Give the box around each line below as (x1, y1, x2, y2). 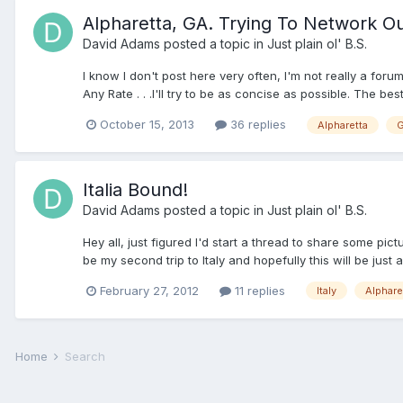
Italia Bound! (83, 178, 188, 201)
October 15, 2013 (100, 117, 194, 132)
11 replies (231, 282, 285, 298)
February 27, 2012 (100, 282, 199, 298)
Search (65, 348, 105, 363)
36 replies (227, 117, 286, 132)
